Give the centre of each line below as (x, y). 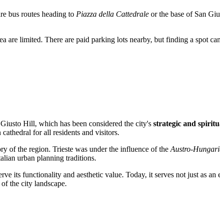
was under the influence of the (122, 149)
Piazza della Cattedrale (112, 14)
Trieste (63, 149)
